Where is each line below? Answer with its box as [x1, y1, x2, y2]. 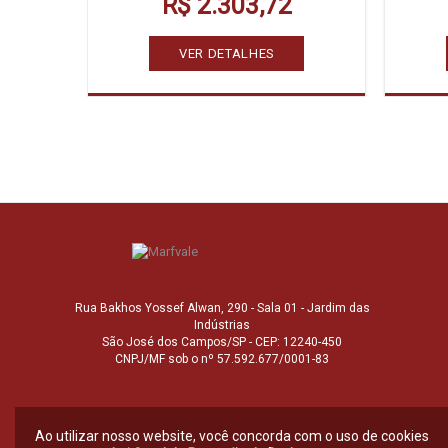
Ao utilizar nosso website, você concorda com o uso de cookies [35, 428, 429, 444]
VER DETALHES [179, 45, 275, 61]
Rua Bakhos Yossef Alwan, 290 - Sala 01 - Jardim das [74, 301, 370, 315]
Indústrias [194, 318, 250, 332]
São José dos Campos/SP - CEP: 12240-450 [102, 335, 342, 349]
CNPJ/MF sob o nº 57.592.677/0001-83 [115, 352, 329, 366]
